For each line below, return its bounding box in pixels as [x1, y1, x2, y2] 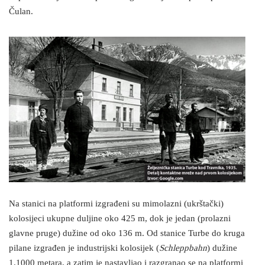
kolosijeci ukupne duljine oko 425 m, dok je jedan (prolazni [9, 214, 231, 224]
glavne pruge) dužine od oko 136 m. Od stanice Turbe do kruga [9, 228, 245, 239]
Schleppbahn [159, 243, 207, 254]
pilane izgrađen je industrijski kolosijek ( [9, 243, 159, 254]
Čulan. [9, 7, 33, 17]
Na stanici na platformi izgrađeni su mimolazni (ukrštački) [9, 199, 224, 209]
